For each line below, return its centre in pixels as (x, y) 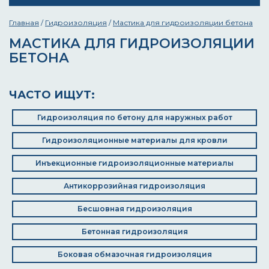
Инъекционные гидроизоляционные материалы (134, 163)
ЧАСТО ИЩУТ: (52, 95)
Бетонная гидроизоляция (134, 231)
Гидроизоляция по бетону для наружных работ (134, 117)
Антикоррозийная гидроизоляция (134, 186)
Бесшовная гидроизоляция (134, 209)
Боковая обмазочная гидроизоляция (134, 254)
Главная (24, 23)
